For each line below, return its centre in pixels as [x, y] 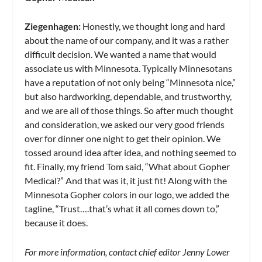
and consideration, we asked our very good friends [125, 125]
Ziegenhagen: [53, 26]
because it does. [56, 223]
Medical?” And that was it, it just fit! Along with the [126, 181]
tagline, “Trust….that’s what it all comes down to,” [122, 209]
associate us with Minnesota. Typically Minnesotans [129, 68]
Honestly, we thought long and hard [153, 26]
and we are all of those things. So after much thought [129, 111]
